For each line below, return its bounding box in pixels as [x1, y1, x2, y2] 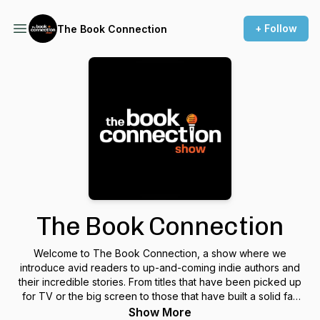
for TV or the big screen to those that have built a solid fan [21, 290, 299, 302]
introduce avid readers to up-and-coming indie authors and [20, 261, 300, 274]
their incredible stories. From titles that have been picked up [19, 276, 301, 288]
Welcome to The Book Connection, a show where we [34, 247, 286, 259]
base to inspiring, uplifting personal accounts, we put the [26, 304, 294, 316]
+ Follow [255, 22, 297, 34]
